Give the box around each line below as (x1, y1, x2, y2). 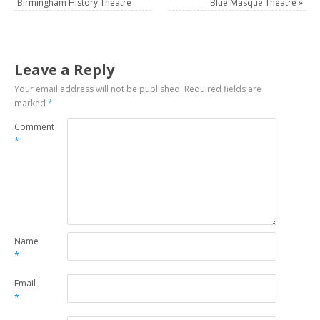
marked (14, 96, 49, 109)
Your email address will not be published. (14, 82, 183, 95)
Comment (14, 120, 55, 133)
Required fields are (184, 82, 262, 95)
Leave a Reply (14, 59, 115, 79)
